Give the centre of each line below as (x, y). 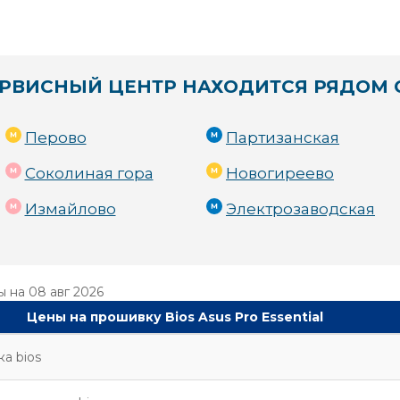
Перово (55, 137)
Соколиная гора (89, 173)
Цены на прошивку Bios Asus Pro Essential (175, 317)
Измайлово (70, 209)
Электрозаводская (300, 209)
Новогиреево (280, 173)
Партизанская (283, 137)
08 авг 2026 (66, 292)
